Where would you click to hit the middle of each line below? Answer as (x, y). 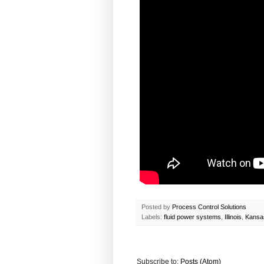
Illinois (233, 217)
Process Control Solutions (209, 207)
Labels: (153, 217)
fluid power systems (192, 217)
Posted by (157, 207)
